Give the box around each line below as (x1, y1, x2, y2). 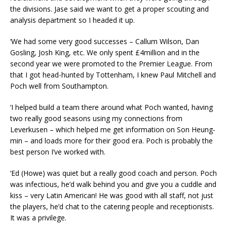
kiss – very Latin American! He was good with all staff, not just (10, 191, 213, 201)
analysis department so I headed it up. (10, 15, 135, 25)
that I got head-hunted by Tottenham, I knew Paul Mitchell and (10, 70, 216, 80)
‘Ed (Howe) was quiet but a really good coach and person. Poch (10, 168, 217, 178)
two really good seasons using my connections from (10, 113, 182, 124)
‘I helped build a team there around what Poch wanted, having (10, 102, 213, 112)
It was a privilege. (10, 213, 66, 223)
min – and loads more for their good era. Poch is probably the (10, 136, 213, 146)
